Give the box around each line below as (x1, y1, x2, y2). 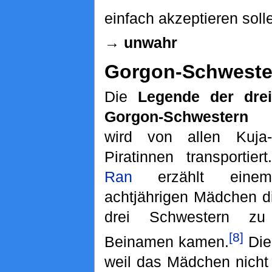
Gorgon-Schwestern (104, 107, 248, 125)
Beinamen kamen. (104, 233, 229, 251)
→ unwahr (104, 33, 177, 51)
